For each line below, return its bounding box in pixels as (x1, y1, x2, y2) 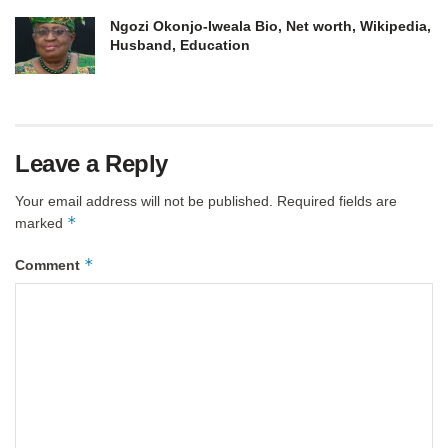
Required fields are (277, 193, 397, 210)
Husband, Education (110, 37, 250, 54)
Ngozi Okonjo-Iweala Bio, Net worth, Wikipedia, (110, 18, 431, 35)
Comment (15, 257, 84, 274)
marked (15, 215, 67, 232)
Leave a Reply (15, 150, 168, 178)
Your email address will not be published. (15, 193, 273, 210)
